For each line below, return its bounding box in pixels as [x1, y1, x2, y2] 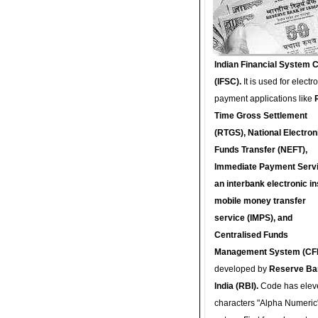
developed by [214, 264, 269, 274]
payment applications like [214, 94, 314, 104]
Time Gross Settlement [214, 111, 307, 121]
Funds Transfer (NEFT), [214, 145, 307, 155]
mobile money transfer [214, 196, 306, 206]
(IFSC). [214, 77, 241, 87]
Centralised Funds [214, 230, 288, 240]
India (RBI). [214, 281, 258, 291]
